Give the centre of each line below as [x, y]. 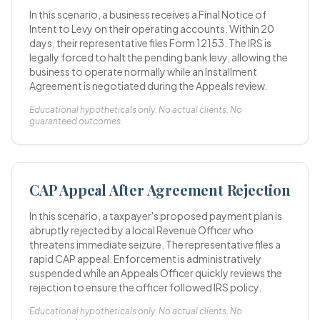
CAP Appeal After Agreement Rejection [160, 190]
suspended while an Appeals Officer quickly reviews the [156, 273]
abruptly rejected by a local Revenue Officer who [141, 230]
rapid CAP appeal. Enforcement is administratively [145, 259]
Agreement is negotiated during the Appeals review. [148, 86]
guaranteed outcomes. [76, 121]
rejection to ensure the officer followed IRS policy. [145, 287]
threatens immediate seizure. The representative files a [155, 244]
